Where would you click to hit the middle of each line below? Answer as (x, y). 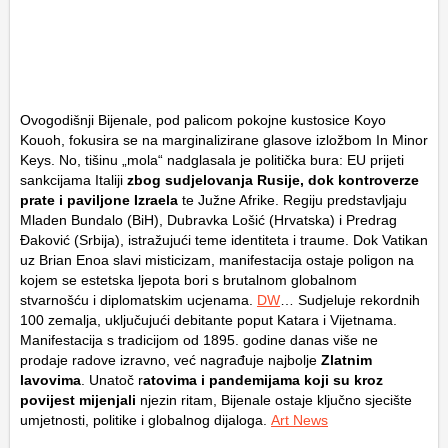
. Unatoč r (112, 379)
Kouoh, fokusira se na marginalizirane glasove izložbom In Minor (224, 139)
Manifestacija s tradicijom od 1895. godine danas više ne (199, 339)
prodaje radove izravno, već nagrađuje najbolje (170, 359)
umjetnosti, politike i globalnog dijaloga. (145, 419)
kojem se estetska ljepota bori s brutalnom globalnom (188, 279)
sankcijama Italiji (71, 179)
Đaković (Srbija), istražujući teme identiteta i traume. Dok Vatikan (224, 239)
